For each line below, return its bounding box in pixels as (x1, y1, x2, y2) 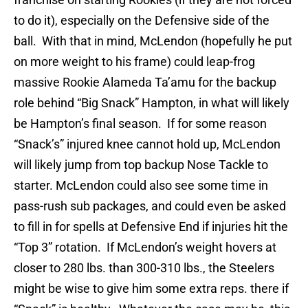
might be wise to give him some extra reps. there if (14, 281, 289, 296)
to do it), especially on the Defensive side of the (14, 13, 269, 28)
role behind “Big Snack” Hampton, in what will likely (14, 96, 289, 111)
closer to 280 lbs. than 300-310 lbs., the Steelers (14, 261, 274, 276)
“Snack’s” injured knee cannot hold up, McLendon (14, 137, 280, 152)
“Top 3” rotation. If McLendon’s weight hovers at (14, 240, 276, 255)
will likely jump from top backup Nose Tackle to (14, 157, 268, 173)
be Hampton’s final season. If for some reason (14, 116, 267, 131)
